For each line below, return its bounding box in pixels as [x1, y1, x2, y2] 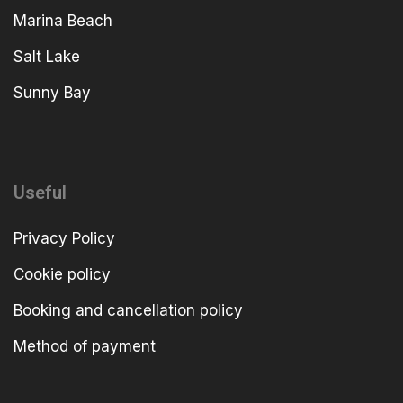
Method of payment [13, 337, 156, 356]
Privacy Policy [13, 229, 115, 248]
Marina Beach [13, 11, 112, 30]
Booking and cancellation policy [13, 301, 243, 320]
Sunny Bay [13, 83, 91, 102]
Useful [13, 182, 67, 204]
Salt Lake [13, 47, 80, 66]
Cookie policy [13, 265, 111, 284]
